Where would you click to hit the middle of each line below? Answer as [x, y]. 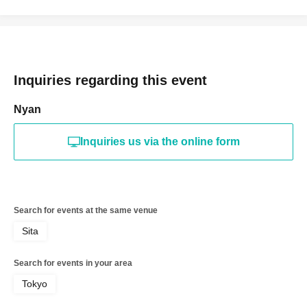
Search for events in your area [73, 263]
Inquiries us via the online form [160, 141]
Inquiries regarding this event [110, 80]
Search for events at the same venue [86, 210]
